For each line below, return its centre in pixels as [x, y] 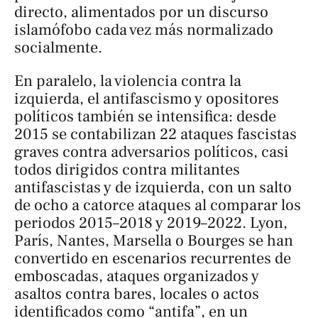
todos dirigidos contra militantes [127, 170]
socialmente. [58, 48]
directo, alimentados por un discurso [141, 12]
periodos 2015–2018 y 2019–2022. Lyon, [151, 223]
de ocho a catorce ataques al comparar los [158, 205]
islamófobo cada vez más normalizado [144, 30]
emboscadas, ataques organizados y [137, 276]
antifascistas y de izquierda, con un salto [153, 188]
